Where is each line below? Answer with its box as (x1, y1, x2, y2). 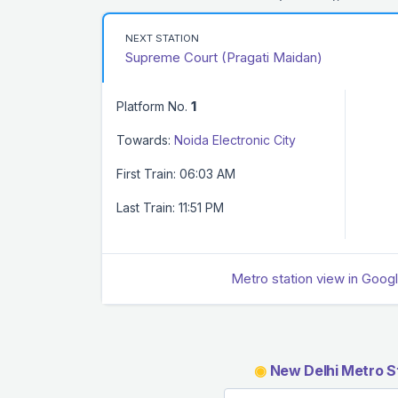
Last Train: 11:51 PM (116, 199, 224, 215)
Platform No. (116, 98, 191, 114)
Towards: (116, 131, 171, 147)
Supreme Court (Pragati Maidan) (125, 48, 322, 66)
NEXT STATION (125, 31, 199, 44)
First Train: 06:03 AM (116, 165, 235, 181)
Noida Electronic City (174, 131, 296, 147)
